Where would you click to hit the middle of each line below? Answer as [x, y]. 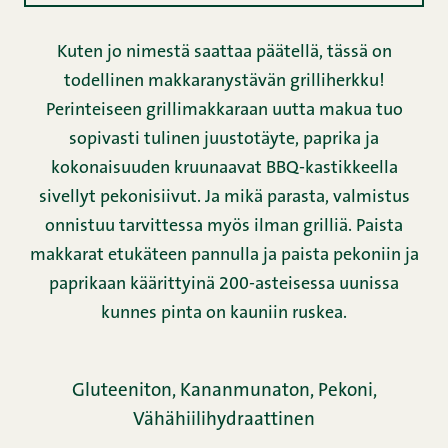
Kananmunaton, [248, 392]
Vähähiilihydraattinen [224, 421]
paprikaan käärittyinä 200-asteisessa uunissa [224, 285]
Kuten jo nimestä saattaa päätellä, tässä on [224, 53]
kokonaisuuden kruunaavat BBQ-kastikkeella [224, 169]
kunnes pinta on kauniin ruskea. [224, 314]
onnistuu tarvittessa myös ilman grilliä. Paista [224, 227]
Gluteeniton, [125, 392]
